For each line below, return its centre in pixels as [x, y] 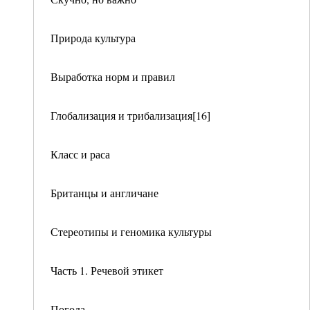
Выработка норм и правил [113, 76]
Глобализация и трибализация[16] [130, 115]
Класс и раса [80, 154]
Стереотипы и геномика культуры [131, 231]
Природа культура [93, 38]
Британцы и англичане [104, 193]
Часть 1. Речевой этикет [107, 270]
